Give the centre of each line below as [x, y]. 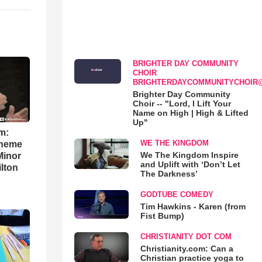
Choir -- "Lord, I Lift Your [182, 104]
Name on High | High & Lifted [190, 113]
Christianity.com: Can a [187, 249]
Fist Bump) [162, 216]
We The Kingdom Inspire [189, 155]
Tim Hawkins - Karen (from [193, 206]
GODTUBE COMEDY [177, 194]
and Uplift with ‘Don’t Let [190, 164]
